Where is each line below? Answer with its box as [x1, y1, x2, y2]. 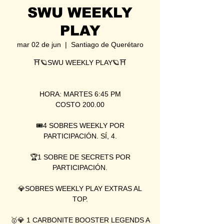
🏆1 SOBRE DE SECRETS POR [29, 152, 130, 161]
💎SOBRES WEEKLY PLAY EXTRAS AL [18, 184, 142, 192]
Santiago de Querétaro [70, 40, 143, 48]
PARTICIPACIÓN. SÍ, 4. [43, 131, 117, 140]
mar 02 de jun [16, 40, 61, 48]
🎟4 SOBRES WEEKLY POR [35, 121, 124, 129]
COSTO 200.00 [55, 100, 104, 108]
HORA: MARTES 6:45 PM [39, 89, 121, 98]
